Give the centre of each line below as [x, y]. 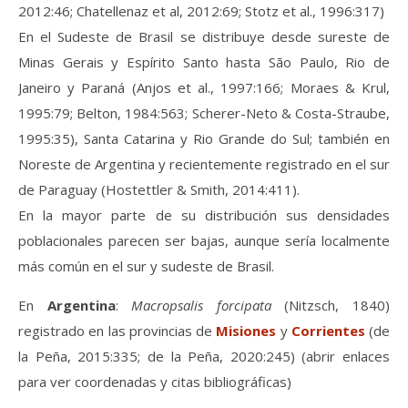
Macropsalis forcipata [201, 306]
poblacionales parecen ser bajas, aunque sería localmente [204, 241]
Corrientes [328, 331]
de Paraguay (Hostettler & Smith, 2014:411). [159, 190]
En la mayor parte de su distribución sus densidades [204, 215]
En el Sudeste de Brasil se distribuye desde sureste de [204, 37]
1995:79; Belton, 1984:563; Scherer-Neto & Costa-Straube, [204, 113]
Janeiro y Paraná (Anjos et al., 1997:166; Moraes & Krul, [204, 88]
